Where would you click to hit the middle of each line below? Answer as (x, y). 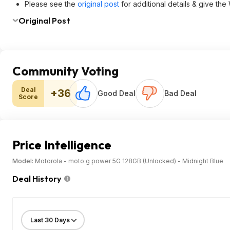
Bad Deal (180, 93)
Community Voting (65, 71)
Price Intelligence (62, 145)
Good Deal (117, 93)
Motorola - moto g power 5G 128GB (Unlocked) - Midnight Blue (129, 161)
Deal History (38, 179)
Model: (24, 161)
